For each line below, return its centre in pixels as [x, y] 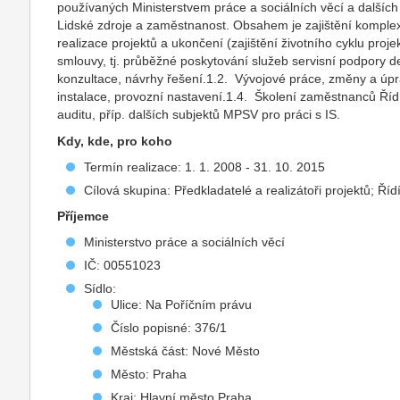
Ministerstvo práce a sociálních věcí [185, 242]
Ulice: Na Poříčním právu [182, 304]
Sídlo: [100, 288]
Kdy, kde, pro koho [115, 141]
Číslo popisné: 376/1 [169, 328]
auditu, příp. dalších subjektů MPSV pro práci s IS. [199, 114]
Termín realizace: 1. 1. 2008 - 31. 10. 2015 [205, 167]
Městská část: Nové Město [186, 351]
